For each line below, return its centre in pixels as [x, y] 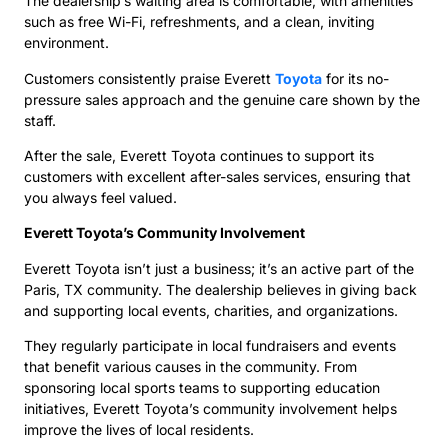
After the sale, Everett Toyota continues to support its [199, 155]
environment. [66, 43]
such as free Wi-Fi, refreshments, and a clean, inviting [199, 22]
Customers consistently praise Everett [149, 78]
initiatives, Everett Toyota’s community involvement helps [210, 409]
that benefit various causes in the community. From [190, 367]
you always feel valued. [100, 197]
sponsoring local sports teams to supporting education [202, 388]
